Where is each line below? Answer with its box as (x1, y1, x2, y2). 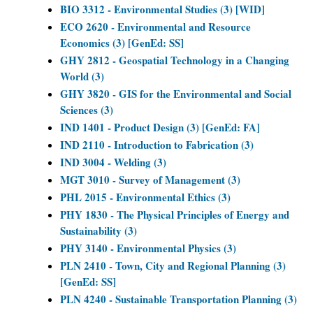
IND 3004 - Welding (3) (60, 154, 166, 170)
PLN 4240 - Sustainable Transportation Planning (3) (60, 291, 297, 307)
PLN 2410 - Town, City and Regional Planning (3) (60, 258, 286, 273)
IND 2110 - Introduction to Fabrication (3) (60, 137, 254, 152)
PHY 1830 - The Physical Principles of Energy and (60, 207, 289, 222)
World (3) (60, 68, 104, 84)
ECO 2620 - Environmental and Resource (60, 19, 251, 34)
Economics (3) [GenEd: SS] (60, 35, 184, 50)
